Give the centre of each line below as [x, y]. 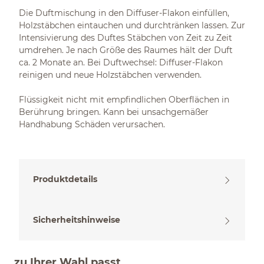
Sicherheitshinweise [77, 220]
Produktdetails [65, 179]
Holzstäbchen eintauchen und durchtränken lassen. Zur [132, 25]
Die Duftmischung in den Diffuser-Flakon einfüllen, [124, 13]
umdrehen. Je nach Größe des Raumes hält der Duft [126, 50]
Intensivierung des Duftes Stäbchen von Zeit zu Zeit [126, 38]
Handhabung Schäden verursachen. [92, 124]
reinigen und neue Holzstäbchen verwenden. [110, 75]
